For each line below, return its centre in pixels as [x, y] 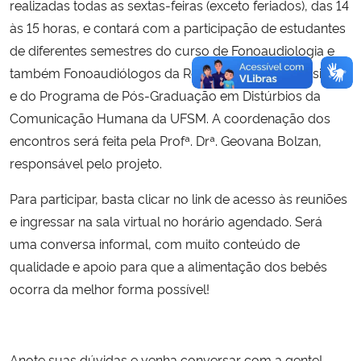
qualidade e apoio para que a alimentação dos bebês [168, 266]
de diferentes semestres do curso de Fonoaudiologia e [172, 50]
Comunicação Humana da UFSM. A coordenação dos [170, 117]
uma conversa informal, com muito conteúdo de [155, 243]
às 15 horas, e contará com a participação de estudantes [178, 27]
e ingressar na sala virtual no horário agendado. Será [166, 220]
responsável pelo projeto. [86, 162]
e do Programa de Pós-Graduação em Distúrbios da [165, 95]
